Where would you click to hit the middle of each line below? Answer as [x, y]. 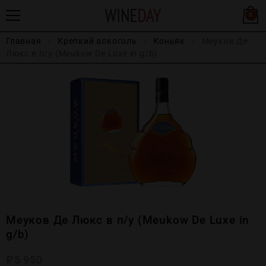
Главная [24, 41]
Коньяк [170, 41]
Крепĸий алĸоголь [97, 41]
